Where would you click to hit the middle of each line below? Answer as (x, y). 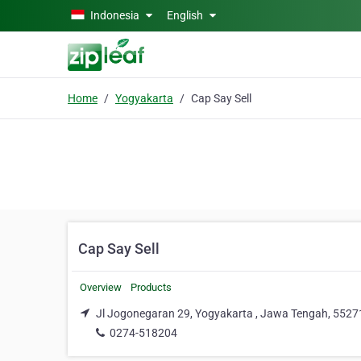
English (186, 15)
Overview (101, 287)
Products (151, 287)
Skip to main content (58, 14)
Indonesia (115, 15)
